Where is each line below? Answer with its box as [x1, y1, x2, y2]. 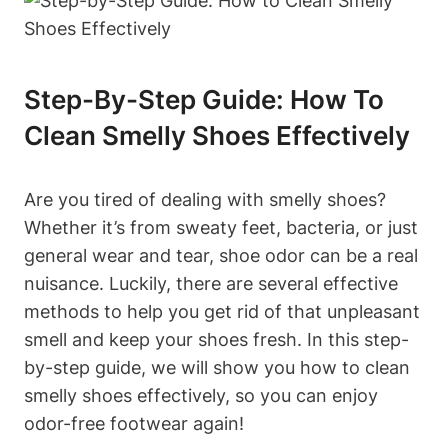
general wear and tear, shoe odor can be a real [24, 244, 418, 266]
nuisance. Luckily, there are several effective [24, 272, 398, 294]
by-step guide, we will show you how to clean [24, 356, 410, 378]
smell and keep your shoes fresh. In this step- [24, 328, 409, 350]
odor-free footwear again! [24, 412, 244, 434]
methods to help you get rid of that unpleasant [24, 300, 420, 322]
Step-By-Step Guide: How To [24, 83, 384, 115]
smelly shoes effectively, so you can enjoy [24, 384, 378, 406]
